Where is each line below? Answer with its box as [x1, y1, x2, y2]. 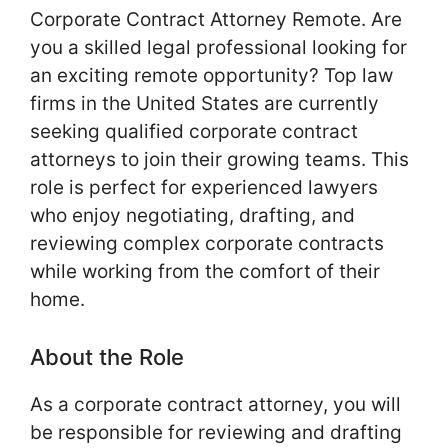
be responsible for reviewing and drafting [30, 420, 402, 444]
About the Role [30, 343, 184, 370]
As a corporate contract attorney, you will [30, 392, 401, 416]
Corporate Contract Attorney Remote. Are [30, 8, 402, 32]
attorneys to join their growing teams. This [30, 148, 409, 172]
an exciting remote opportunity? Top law [30, 64, 393, 88]
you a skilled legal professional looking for [30, 36, 407, 60]
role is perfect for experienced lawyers [30, 176, 378, 200]
